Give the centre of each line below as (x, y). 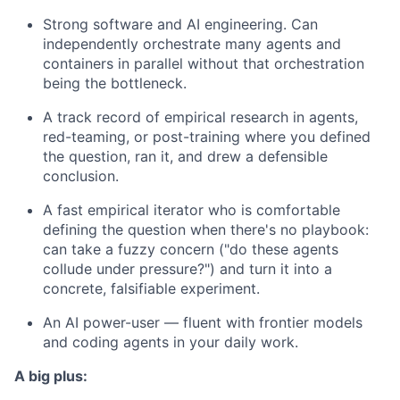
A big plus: (51, 376)
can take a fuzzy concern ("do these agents (191, 249)
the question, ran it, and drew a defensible (185, 156)
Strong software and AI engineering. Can (180, 24)
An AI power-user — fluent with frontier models (203, 322)
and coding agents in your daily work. (171, 342)
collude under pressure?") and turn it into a (187, 269)
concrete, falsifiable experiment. (151, 288)
